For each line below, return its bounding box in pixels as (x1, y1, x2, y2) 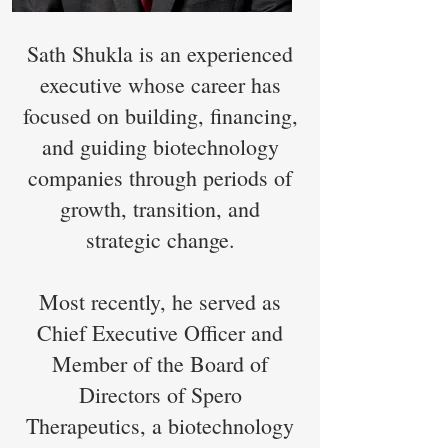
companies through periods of (28, 163, 292, 192)
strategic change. (85, 225, 235, 254)
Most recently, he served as (39, 287, 281, 316)
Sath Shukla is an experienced (27, 39, 293, 68)
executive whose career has (39, 70, 281, 99)
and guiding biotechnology (41, 132, 279, 161)
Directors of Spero (78, 380, 242, 409)
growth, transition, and (60, 194, 260, 223)
